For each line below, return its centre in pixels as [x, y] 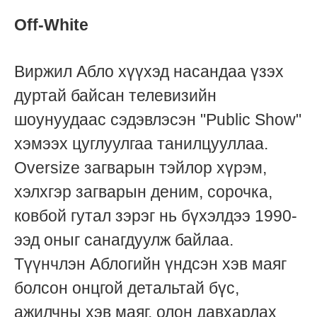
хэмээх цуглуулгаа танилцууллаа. [141, 143]
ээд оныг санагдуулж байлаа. [124, 240]
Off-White [51, 24]
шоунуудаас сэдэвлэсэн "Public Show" [158, 119]
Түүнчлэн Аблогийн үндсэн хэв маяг [150, 264]
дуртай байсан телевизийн [115, 95]
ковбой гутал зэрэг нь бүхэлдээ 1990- [156, 215]
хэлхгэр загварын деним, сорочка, [143, 191]
